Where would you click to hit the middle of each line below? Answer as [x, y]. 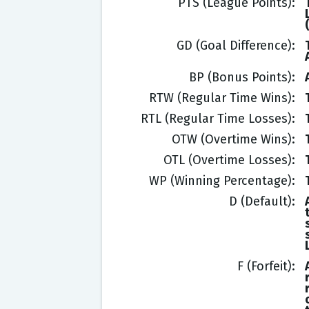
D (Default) [260, 201]
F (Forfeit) [264, 266]
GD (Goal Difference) [234, 46]
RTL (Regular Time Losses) [216, 119]
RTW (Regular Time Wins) [220, 98]
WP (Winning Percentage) [220, 181]
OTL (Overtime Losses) [227, 160]
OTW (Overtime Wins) [231, 139]
